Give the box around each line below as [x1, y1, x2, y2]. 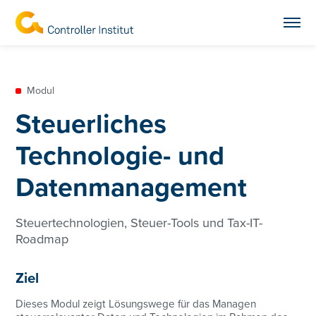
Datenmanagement [16, 171, 248, 204]
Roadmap [16, 231, 69, 247]
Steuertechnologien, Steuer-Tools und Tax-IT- [16, 215, 263, 231]
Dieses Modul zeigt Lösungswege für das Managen [16, 298, 257, 311]
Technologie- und [16, 140, 225, 172]
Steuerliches [16, 108, 167, 140]
